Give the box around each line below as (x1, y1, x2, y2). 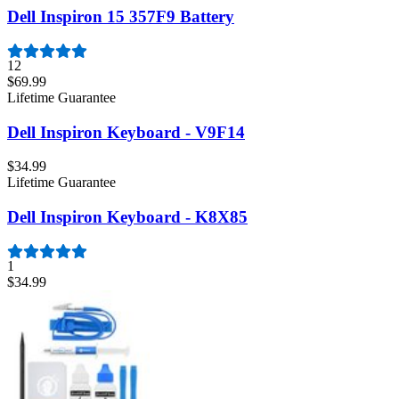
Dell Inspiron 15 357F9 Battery (7, 7, 234, 27)
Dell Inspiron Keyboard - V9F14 (7, 122, 245, 142)
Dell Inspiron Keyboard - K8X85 (7, 208, 248, 227)
